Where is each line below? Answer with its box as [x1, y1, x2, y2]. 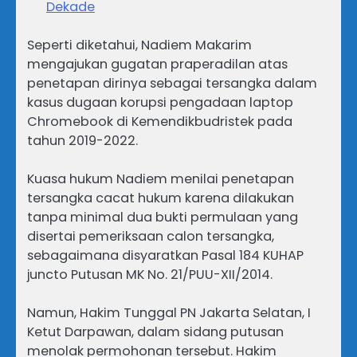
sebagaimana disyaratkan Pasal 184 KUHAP [27, 246, 304, 265]
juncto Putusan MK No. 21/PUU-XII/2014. [27, 265, 273, 284]
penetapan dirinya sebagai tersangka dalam [27, 73, 317, 92]
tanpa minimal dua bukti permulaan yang [27, 208, 298, 227]
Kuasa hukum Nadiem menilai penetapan [27, 170, 294, 189]
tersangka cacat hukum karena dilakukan [27, 189, 294, 208]
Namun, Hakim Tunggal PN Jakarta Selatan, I [27, 304, 311, 323]
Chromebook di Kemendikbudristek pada [27, 112, 292, 131]
